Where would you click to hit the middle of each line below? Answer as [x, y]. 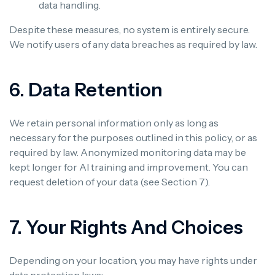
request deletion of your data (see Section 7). [110, 181]
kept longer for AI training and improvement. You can [129, 167]
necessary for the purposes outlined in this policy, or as [133, 137]
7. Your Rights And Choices [126, 227]
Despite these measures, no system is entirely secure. [130, 29]
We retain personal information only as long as [114, 122]
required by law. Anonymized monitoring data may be [128, 152]
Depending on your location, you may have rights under [133, 260]
